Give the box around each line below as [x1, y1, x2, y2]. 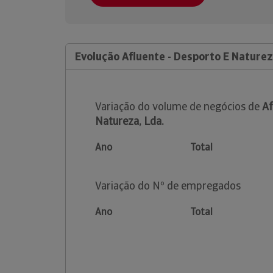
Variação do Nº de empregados [95, 179, 241, 193]
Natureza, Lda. [95, 114, 164, 128]
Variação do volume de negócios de [95, 99, 262, 113]
